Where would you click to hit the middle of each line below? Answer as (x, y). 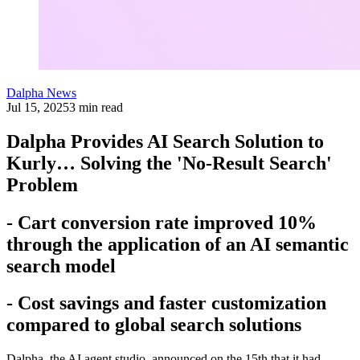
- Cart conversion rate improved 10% (162, 222)
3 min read (96, 107)
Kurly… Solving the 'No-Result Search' (169, 163)
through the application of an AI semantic (178, 244)
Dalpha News (41, 92)
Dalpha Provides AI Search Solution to (165, 141)
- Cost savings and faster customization (166, 303)
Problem (42, 184)
